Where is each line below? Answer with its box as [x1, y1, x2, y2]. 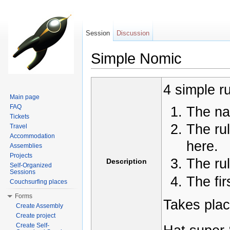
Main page [10, 93, 40, 101]
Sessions [10, 168, 35, 176]
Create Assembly [16, 202, 63, 209]
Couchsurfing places [10, 178, 67, 185]
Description [106, 157, 147, 166]
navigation [121, 68, 155, 77]
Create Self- [16, 222, 49, 229]
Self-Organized [10, 162, 52, 169]
